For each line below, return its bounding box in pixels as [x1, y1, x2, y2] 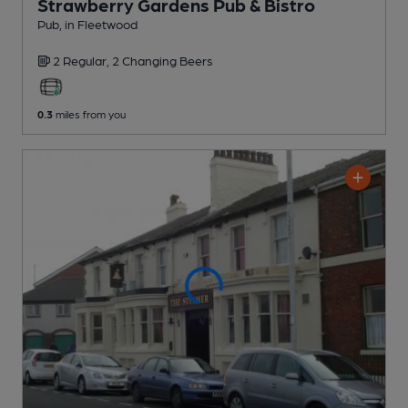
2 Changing [112, 53, 179, 68]
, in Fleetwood [59, 16, 138, 32]
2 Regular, [53, 53, 112, 68]
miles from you [53, 107, 126, 121]
